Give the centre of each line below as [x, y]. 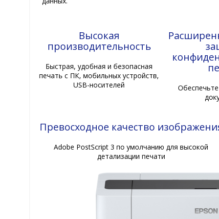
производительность [99, 46]
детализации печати [131, 156]
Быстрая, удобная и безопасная [99, 66]
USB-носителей [99, 85]
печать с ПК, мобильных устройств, [99, 75]
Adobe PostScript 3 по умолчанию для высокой [131, 147]
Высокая [99, 35]
